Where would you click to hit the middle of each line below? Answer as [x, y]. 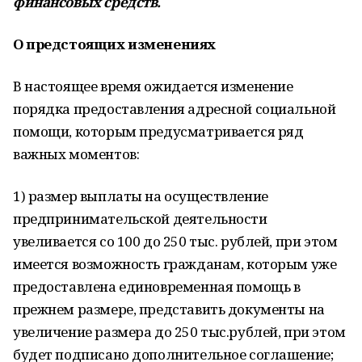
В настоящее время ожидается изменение [153, 86]
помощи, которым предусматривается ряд [158, 131]
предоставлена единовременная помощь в [157, 286]
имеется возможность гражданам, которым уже [175, 264]
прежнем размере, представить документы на [169, 309]
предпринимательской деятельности [140, 219]
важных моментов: [76, 154]
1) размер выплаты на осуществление [141, 196]
